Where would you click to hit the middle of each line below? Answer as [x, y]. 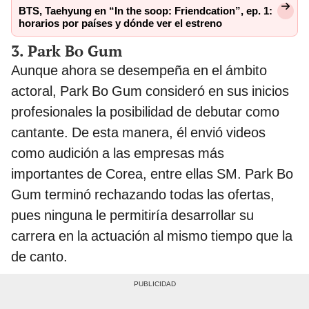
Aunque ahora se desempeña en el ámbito [139, 70]
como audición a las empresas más [118, 153]
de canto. [39, 256]
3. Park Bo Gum [67, 50]
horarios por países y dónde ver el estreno [120, 23]
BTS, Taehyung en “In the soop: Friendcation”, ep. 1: [146, 11]
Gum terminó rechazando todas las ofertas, [143, 194]
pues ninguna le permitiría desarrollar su [132, 215]
